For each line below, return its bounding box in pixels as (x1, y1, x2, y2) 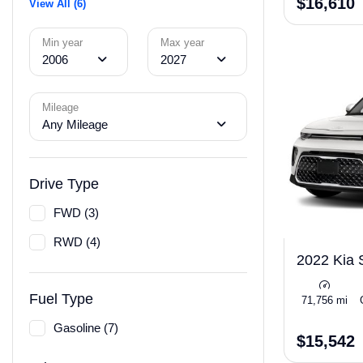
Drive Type (29, 176, 99, 192)
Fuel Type (29, 291, 93, 307)
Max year (160, 36, 205, 49)
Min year (42, 36, 83, 49)
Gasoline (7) (53, 321, 118, 335)
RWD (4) (53, 235, 100, 249)
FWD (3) (53, 206, 99, 220)
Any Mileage (42, 117, 108, 131)
